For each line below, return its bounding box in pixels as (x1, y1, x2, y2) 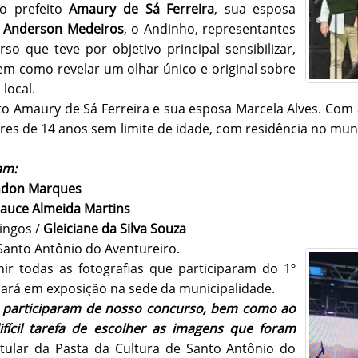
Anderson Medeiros (3, 19, 124, 38)
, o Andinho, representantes (123, 19, 296, 38)
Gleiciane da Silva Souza (43, 219, 186, 237)
